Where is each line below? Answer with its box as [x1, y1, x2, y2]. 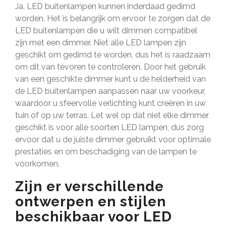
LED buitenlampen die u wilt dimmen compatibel [15, 25, 197, 35]
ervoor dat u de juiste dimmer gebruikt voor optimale [15, 134, 211, 144]
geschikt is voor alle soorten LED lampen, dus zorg [15, 122, 204, 132]
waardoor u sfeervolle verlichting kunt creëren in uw [15, 98, 206, 108]
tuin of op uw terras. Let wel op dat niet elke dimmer [15, 110, 209, 120]
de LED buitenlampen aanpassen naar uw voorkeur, [15, 86, 205, 96]
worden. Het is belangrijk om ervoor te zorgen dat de [15, 13, 210, 23]
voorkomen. [15, 158, 60, 168]
